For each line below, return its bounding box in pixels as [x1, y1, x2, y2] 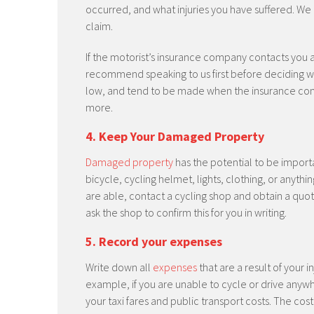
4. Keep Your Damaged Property [86, 128, 264, 144]
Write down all [86, 260, 153, 274]
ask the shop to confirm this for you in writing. [86, 205, 287, 219]
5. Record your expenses [86, 233, 222, 250]
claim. [86, 19, 113, 33]
